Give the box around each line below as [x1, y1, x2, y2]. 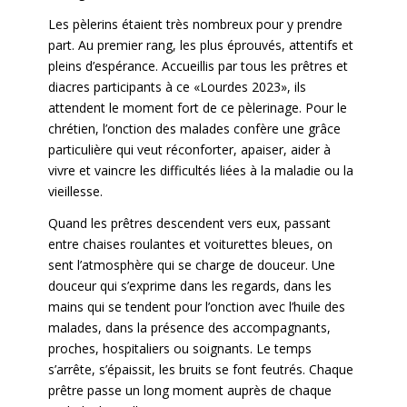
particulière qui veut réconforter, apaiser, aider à [47, 141, 331, 159]
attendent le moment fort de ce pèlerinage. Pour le [47, 99, 347, 117]
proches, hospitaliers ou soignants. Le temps [47, 340, 312, 358]
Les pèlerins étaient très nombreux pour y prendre [47, 15, 342, 34]
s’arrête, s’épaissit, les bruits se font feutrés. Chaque [47, 361, 353, 379]
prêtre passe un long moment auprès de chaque [47, 382, 332, 400]
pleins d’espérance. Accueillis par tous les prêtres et [47, 57, 348, 75]
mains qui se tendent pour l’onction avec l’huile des [47, 298, 345, 316]
